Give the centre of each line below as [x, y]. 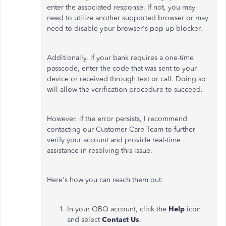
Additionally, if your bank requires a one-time [120, 58]
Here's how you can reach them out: [105, 180]
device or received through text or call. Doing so [126, 79]
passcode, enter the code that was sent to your [122, 68]
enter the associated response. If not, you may [121, 7]
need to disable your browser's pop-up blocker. [125, 28]
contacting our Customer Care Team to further [121, 129]
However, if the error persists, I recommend [117, 119]
